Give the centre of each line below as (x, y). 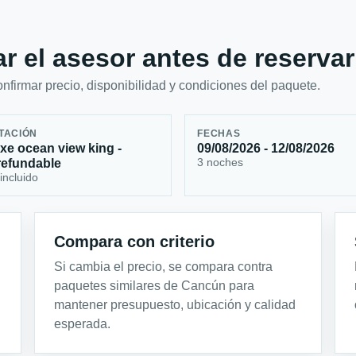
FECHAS (219, 133)
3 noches (221, 162)
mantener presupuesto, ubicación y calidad (175, 305)
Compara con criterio (135, 242)
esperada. (83, 324)
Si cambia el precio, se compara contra (164, 267)
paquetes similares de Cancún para (155, 286)
